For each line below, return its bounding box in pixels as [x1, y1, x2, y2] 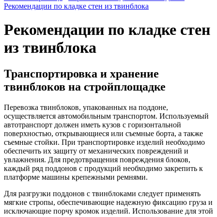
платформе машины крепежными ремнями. [4, 172, 148, 181]
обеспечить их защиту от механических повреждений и [4, 146, 188, 155]
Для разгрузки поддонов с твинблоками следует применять [4, 189, 201, 198]
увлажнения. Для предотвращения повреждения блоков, [4, 155, 190, 164]
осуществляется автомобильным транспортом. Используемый [4, 111, 209, 120]
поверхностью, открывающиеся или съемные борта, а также [4, 129, 203, 138]
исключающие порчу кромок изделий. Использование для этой [4, 206, 213, 215]
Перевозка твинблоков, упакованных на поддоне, [4, 103, 168, 111]
